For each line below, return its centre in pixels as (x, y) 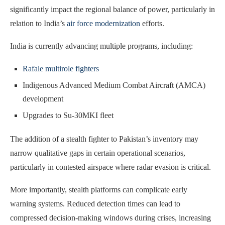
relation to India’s (38, 23)
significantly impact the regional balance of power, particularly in (113, 9)
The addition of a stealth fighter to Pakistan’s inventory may (104, 139)
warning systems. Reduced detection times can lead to (95, 203)
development (43, 98)
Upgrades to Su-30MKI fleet (68, 115)
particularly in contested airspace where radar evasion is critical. (110, 167)
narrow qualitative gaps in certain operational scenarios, (98, 153)
